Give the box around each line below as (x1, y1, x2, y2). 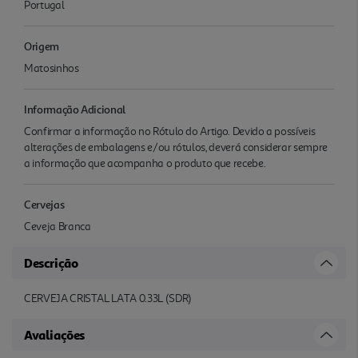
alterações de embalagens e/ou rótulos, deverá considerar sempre (24, 140, 328, 154)
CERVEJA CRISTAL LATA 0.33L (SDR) (24, 291, 192, 305)
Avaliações (24, 326, 85, 343)
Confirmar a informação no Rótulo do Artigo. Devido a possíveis (24, 124, 316, 138)
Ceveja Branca (24, 219, 91, 233)
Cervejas (24, 197, 65, 211)
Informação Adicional (24, 101, 126, 116)
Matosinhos (24, 61, 79, 75)
